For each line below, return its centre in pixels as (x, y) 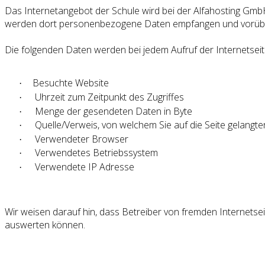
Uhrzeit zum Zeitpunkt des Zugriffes (109, 97)
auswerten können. (45, 224)
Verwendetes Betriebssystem (95, 153)
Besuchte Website (71, 83)
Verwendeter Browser (80, 139)
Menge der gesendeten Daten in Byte (112, 111)
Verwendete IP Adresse (83, 167)
